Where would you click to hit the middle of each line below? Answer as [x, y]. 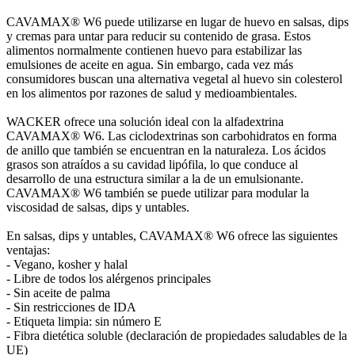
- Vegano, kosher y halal [67, 264]
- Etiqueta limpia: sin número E [84, 321]
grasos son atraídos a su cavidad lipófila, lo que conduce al [152, 164]
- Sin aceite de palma [58, 292]
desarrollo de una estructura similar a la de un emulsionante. [155, 178]
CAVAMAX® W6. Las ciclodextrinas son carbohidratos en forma [172, 136]
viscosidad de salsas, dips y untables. [98, 207]
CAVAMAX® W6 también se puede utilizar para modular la [158, 193]
